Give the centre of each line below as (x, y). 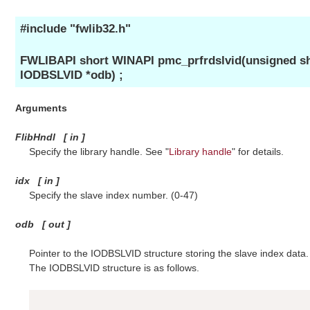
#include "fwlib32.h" (75, 29)
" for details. (257, 151)
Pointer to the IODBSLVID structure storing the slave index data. (168, 253)
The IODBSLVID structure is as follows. (114, 267)
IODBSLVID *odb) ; (71, 75)
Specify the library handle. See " (99, 151)
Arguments (42, 108)
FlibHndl (36, 137)
